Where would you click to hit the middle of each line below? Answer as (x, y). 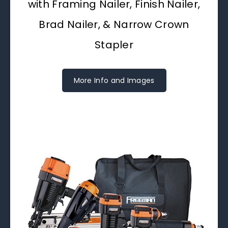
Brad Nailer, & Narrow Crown (114, 24)
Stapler (114, 45)
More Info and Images (114, 80)
